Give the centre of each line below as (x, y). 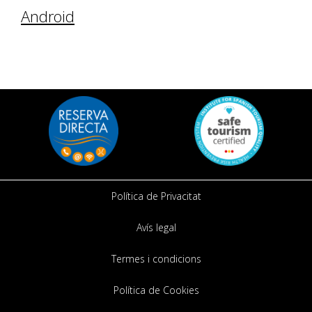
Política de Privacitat (156, 196)
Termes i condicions (156, 259)
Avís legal (156, 227)
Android (48, 16)
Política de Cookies (156, 290)
